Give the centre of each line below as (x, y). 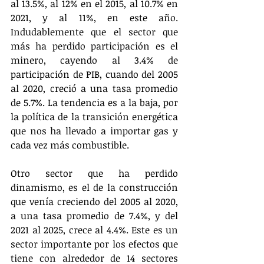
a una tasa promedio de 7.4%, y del (94, 215)
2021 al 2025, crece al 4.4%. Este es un (94, 230)
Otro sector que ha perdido (94, 173)
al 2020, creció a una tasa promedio (94, 88)
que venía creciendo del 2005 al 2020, (94, 201)
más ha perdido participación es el (94, 46)
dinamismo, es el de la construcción (94, 187)
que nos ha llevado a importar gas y (94, 131)
